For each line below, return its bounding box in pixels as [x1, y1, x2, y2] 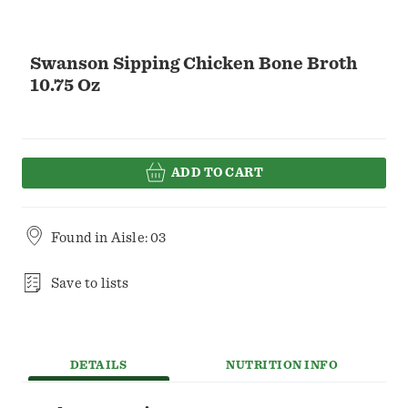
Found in [51, 230, 111, 246]
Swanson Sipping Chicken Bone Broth [30, 55, 357, 73]
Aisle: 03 [110, 230, 167, 246]
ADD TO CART [170, 166, 264, 179]
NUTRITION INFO [226, 360, 339, 372]
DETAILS [69, 360, 127, 372]
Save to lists [51, 276, 129, 291]
